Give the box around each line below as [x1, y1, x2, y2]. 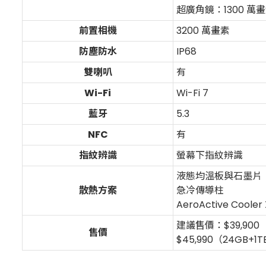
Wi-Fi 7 [176, 86, 208, 100]
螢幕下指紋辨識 [176, 148, 243, 162]
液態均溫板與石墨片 [176, 169, 262, 183]
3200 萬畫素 [176, 24, 230, 37]
